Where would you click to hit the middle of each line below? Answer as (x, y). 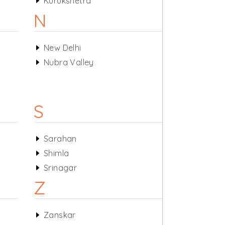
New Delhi (62, 48)
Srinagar (60, 168)
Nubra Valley (69, 62)
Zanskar (60, 215)
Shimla (56, 153)
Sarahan (60, 139)
